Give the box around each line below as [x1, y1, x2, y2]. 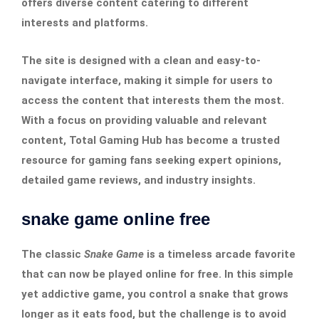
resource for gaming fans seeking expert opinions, [21, 153, 281, 167]
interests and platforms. [21, 16, 148, 29]
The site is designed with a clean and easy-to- [21, 53, 261, 67]
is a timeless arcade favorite [144, 247, 296, 261]
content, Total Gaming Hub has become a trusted [21, 133, 280, 147]
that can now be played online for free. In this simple [21, 267, 293, 281]
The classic [21, 247, 84, 261]
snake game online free [21, 209, 210, 229]
